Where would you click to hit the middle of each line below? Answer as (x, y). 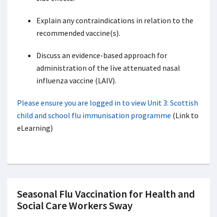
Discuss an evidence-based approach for (102, 55)
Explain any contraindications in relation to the (115, 20)
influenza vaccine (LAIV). (77, 80)
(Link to (185, 115)
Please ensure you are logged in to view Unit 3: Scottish (108, 103)
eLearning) (35, 128)
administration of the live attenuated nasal (108, 68)
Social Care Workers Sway (75, 205)
